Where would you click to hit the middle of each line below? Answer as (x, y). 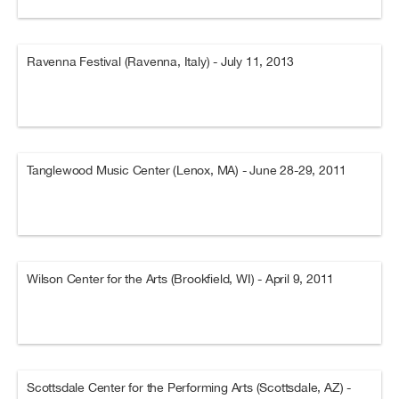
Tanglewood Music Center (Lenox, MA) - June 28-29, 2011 (187, 170)
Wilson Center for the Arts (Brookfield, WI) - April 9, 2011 (181, 279)
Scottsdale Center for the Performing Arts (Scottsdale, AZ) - (189, 387)
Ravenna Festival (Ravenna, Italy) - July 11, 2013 (161, 61)
